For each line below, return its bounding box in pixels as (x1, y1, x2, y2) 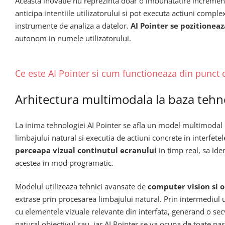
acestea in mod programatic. (15, 157, 114, 168)
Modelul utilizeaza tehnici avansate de (15, 181, 148, 192)
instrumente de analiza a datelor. (15, 20, 131, 31)
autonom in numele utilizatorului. (15, 33, 131, 43)
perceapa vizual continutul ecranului (15, 145, 157, 155)
